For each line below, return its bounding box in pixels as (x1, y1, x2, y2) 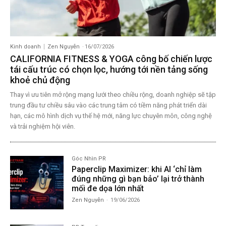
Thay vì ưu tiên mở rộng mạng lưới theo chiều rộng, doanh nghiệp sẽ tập (10, 91, 216, 99)
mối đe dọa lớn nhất (72, 184, 144, 194)
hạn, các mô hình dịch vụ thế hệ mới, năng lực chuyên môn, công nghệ (10, 112, 212, 120)
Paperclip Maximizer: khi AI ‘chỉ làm (72, 164, 202, 175)
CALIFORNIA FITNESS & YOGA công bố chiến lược (10, 53, 212, 65)
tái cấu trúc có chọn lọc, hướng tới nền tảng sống (10, 64, 208, 75)
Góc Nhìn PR (72, 155, 106, 162)
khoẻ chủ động (10, 75, 70, 86)
